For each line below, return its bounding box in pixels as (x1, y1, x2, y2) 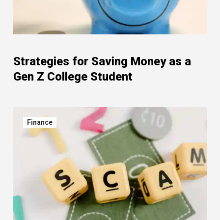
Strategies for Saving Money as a (13, 55, 191, 68)
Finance (27, 118, 53, 126)
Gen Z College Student (13, 70, 133, 83)
